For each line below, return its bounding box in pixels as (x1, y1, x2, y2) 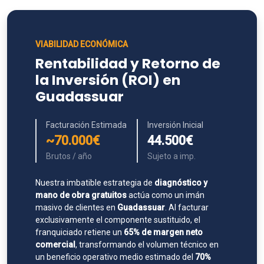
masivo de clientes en (35, 203, 117, 212)
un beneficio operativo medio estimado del (35, 252, 195, 262)
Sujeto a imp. (147, 151, 196, 161)
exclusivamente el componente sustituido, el (35, 215, 200, 225)
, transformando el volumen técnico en (75, 240, 219, 249)
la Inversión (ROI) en (35, 70, 180, 90)
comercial (35, 240, 75, 249)
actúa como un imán (127, 190, 204, 200)
